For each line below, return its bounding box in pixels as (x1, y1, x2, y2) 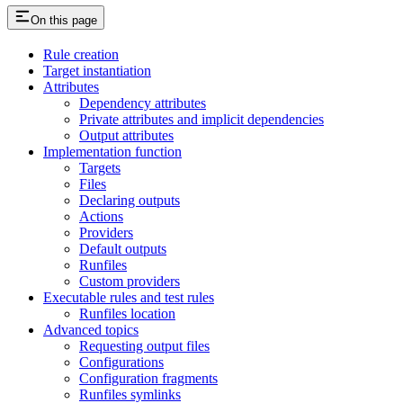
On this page (31, 13, 97, 27)
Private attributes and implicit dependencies (79, 112, 324, 128)
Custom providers (79, 273, 180, 290)
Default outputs (79, 241, 166, 257)
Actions (79, 209, 123, 225)
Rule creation (43, 47, 119, 63)
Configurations (79, 354, 164, 371)
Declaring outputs (79, 193, 180, 209)
